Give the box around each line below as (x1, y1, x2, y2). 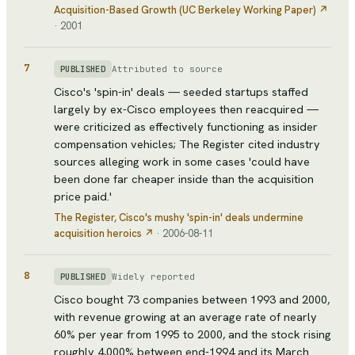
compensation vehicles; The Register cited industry (54, 136, 320, 152)
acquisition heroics (54, 227, 142, 241)
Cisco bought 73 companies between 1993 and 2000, (54, 292, 330, 307)
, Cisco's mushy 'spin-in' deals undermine (114, 211, 303, 225)
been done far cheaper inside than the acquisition (54, 171, 314, 187)
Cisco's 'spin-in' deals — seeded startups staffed (54, 84, 308, 100)
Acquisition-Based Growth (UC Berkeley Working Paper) (54, 3, 316, 17)
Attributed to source (111, 63, 223, 74)
